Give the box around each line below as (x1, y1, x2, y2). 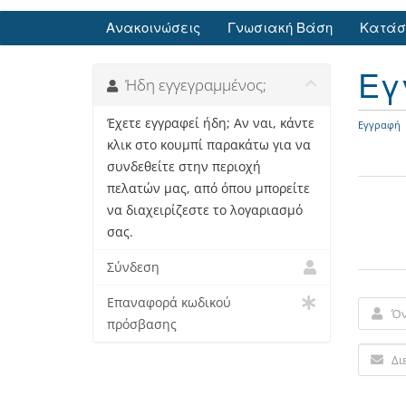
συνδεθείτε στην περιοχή (107, 159, 261, 176)
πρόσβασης (107, 316, 177, 333)
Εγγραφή (357, 118, 401, 132)
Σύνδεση (107, 259, 159, 276)
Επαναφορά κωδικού (107, 295, 231, 312)
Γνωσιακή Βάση (227, 20, 333, 37)
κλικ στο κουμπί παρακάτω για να (107, 137, 311, 154)
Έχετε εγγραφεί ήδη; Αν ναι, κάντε (107, 115, 314, 132)
